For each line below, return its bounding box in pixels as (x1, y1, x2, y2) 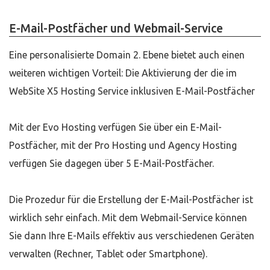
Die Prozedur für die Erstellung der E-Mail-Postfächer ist (9, 194, 253, 205)
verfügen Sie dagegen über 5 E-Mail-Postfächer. (9, 158, 214, 169)
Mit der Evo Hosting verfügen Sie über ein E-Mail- (9, 122, 222, 133)
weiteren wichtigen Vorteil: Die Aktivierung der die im (9, 67, 237, 78)
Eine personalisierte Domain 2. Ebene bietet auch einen (9, 49, 245, 60)
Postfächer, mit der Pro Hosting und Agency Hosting (9, 140, 237, 151)
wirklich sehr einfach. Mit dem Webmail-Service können (9, 212, 247, 223)
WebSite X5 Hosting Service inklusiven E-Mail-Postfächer (9, 86, 255, 96)
